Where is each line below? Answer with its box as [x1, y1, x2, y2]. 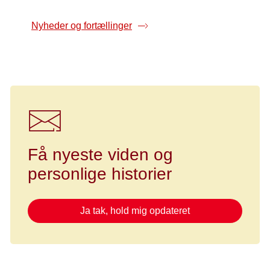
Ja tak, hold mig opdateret [80, 205, 190, 216]
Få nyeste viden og [28, 145, 173, 164]
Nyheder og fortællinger [31, 20, 132, 31]
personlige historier [28, 164, 172, 183]
